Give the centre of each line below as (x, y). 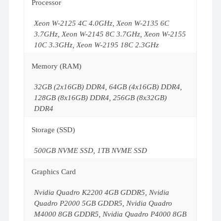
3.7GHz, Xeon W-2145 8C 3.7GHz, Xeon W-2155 (110, 34)
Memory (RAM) (57, 66)
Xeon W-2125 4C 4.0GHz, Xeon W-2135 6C (102, 23)
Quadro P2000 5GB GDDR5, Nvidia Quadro (103, 203)
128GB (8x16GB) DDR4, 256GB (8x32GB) (101, 97)
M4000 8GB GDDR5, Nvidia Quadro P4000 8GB (110, 214)
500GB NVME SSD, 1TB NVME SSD (91, 150)
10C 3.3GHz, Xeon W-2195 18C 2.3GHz (97, 45)
